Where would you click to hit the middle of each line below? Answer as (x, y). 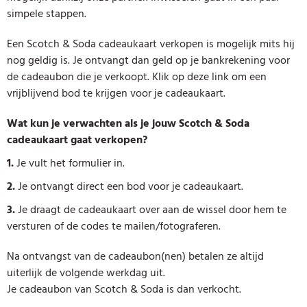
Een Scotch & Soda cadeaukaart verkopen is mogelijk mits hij (151, 44)
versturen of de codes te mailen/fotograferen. (114, 226)
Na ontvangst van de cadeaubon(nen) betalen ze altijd (135, 256)
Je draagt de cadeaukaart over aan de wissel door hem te (152, 209)
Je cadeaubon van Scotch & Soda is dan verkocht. (124, 289)
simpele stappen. (47, 13)
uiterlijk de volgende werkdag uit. (86, 272)
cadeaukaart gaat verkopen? (77, 139)
